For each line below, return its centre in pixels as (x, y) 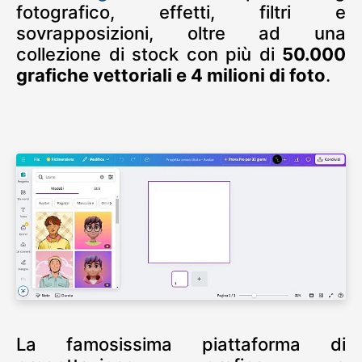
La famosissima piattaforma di (181, 344)
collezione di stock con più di (149, 54)
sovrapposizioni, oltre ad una (181, 33)
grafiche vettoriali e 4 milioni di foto (171, 75)
